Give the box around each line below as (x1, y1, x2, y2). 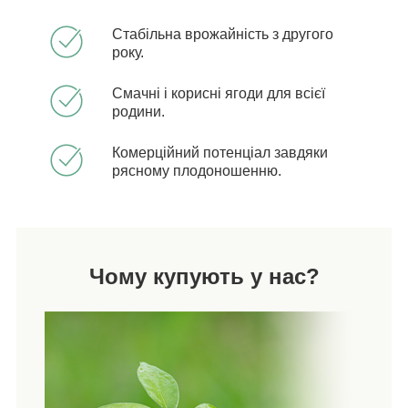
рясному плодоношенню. (112, 163, 281, 179)
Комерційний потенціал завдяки (112, 145, 328, 161)
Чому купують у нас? (88, 264, 320, 290)
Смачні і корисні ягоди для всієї (112, 86, 325, 102)
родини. (112, 104, 165, 120)
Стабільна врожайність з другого (112, 26, 333, 43)
